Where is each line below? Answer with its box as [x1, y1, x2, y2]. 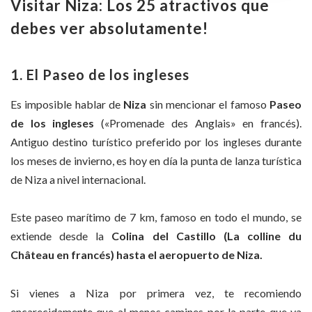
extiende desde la [10, 229, 112, 243]
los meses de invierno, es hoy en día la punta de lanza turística [10, 153, 302, 167]
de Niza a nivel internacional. [10, 172, 146, 186]
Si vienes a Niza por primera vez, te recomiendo [10, 286, 302, 299]
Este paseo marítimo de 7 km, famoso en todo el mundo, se [10, 210, 302, 224]
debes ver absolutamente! [10, 18, 208, 38]
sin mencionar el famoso [146, 97, 270, 111]
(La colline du [223, 229, 302, 243]
